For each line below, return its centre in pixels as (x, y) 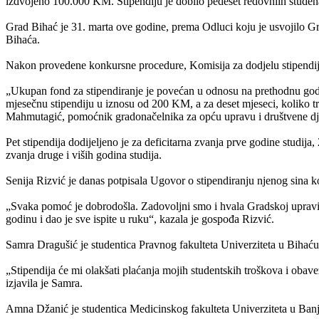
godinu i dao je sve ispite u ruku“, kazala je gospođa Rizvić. (140, 219)
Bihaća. (23, 39)
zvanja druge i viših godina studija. (84, 155)
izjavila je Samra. (44, 283)
